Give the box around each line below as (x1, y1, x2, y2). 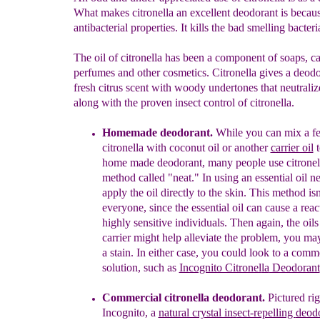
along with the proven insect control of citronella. (73, 96, 294, 109)
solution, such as (101, 261, 179, 274)
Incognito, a (101, 306, 159, 319)
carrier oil (270, 141, 314, 154)
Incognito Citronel (179, 261, 261, 274)
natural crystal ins (158, 306, 237, 319)
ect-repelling (236, 306, 296, 319)
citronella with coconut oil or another (101, 141, 271, 154)
